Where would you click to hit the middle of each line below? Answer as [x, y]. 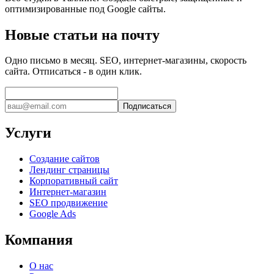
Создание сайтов [65, 159]
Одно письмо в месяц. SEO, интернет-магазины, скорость [126, 61]
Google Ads [53, 214]
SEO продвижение [68, 203]
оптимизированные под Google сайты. [85, 9]
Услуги [28, 133]
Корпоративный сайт [74, 181]
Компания [39, 240]
